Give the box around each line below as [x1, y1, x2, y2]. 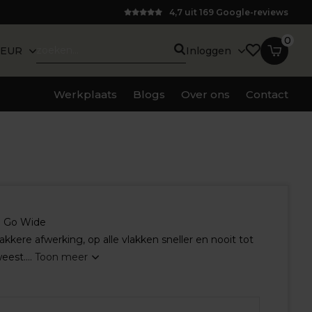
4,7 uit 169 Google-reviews [169, 7, 289, 17]
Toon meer [34, 251, 91, 263]
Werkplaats [54, 87, 118, 101]
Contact [246, 87, 289, 101]
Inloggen [186, 44, 235, 57]
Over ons [181, 87, 231, 101]
